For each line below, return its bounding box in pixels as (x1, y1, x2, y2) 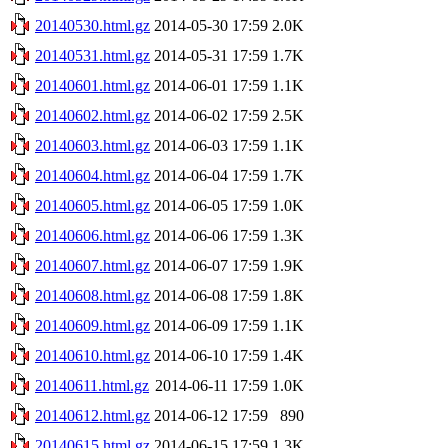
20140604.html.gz (35, 166, 150, 184)
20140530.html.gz (35, 16, 150, 34)
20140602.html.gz (35, 106, 150, 124)
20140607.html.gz (35, 256, 150, 274)
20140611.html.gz (35, 376, 149, 394)
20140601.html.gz (35, 76, 150, 94)
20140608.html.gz (35, 286, 150, 304)
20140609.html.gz (35, 316, 150, 334)
